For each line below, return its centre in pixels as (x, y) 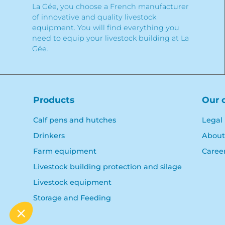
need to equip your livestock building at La (110, 38)
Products (54, 100)
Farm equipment (65, 151)
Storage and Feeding (72, 198)
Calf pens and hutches (75, 120)
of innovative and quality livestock (94, 17)
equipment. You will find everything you (105, 28)
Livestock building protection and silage (107, 167)
